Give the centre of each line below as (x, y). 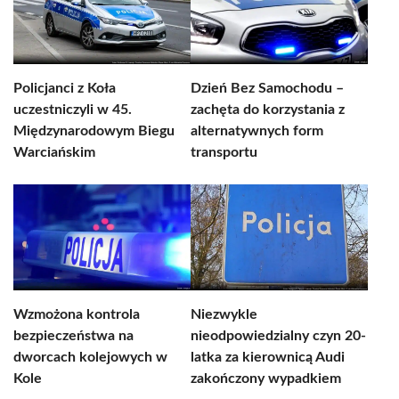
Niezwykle (224, 314)
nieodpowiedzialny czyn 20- (278, 336)
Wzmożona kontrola (77, 314)
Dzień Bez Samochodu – (267, 88)
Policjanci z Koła (65, 88)
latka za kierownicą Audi (268, 357)
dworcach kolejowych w (90, 357)
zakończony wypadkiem (266, 379)
